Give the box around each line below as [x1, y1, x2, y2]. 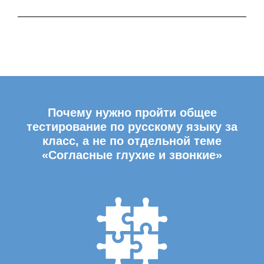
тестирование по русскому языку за [27, 120, 237, 133]
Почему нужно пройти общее [47, 106, 217, 119]
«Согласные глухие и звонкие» [42, 148, 222, 161]
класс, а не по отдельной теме [42, 134, 222, 147]
